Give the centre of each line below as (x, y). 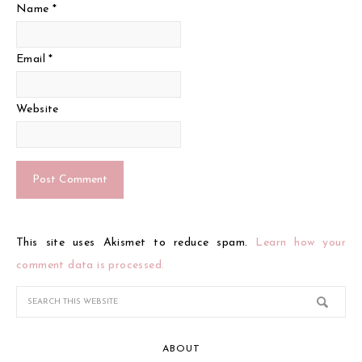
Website (38, 109)
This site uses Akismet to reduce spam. (136, 243)
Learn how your (301, 243)
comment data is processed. (90, 265)
